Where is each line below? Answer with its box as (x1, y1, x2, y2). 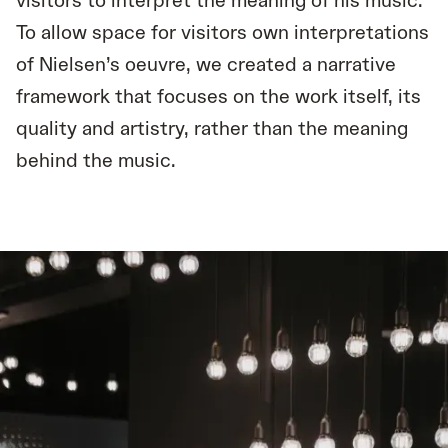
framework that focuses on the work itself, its (16, 86, 421, 107)
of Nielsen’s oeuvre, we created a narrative (16, 54, 396, 75)
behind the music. (16, 150, 176, 171)
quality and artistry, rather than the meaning (16, 118, 408, 139)
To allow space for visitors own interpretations (16, 22, 429, 43)
